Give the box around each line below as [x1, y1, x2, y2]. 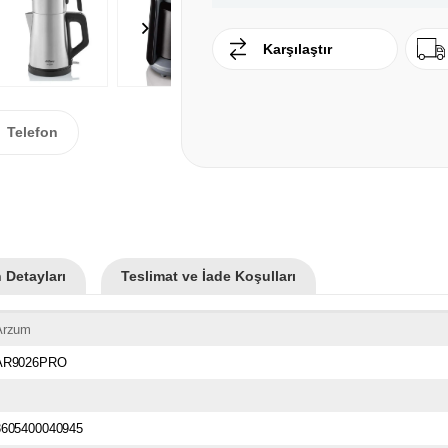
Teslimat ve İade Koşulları [121, 267, 296, 284]
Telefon [7, 123, 58, 140]
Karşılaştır [263, 41, 332, 58]
